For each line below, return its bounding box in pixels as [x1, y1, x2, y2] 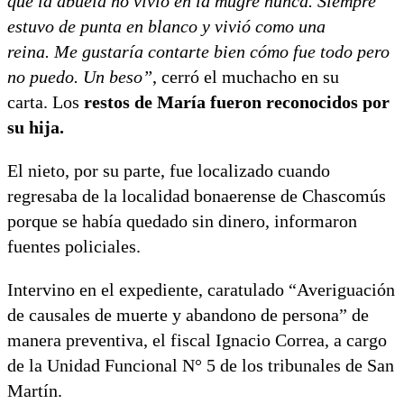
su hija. [7, 116, 64, 137]
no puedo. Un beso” [7, 66, 152, 87]
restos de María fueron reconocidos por [84, 91, 390, 112]
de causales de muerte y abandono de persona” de [7, 304, 369, 325]
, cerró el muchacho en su [152, 66, 339, 87]
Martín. [7, 380, 62, 400]
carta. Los [7, 91, 84, 112]
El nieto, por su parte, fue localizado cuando [7, 160, 330, 180]
